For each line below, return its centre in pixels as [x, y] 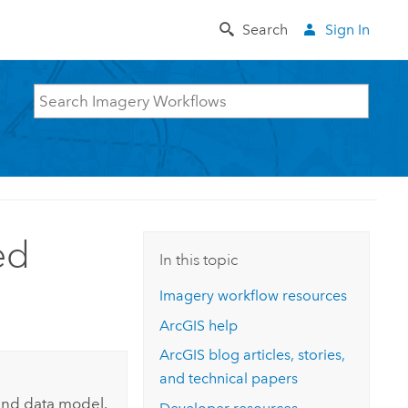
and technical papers [229, 379]
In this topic [199, 260]
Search [265, 29]
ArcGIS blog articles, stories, [253, 355]
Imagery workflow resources [254, 296]
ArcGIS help [199, 325]
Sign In [347, 29]
